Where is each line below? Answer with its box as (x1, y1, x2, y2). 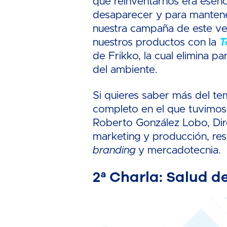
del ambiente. (93, 64, 158, 75)
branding (93, 144, 139, 156)
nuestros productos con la (93, 36, 220, 48)
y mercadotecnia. (138, 144, 221, 156)
